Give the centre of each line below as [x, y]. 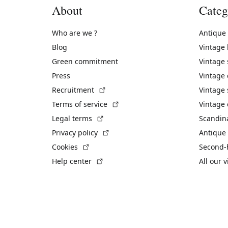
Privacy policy [76, 132]
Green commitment [85, 61]
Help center [73, 161]
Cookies [66, 147]
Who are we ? [75, 33]
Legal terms [73, 118]
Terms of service [81, 104]
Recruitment [74, 90]
